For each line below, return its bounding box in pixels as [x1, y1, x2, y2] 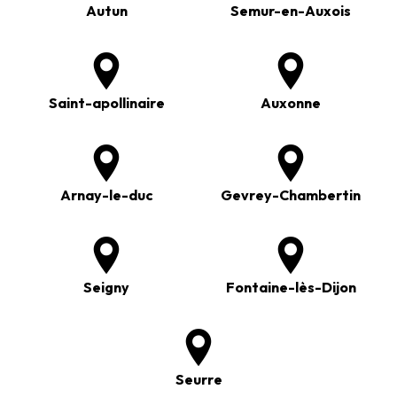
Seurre [175, 370, 222, 389]
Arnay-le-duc [59, 186, 153, 205]
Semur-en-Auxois [230, 2, 351, 20]
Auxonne [261, 94, 321, 113]
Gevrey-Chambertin [221, 186, 361, 205]
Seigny [83, 278, 129, 297]
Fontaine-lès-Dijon [225, 278, 356, 297]
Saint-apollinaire [48, 94, 165, 113]
